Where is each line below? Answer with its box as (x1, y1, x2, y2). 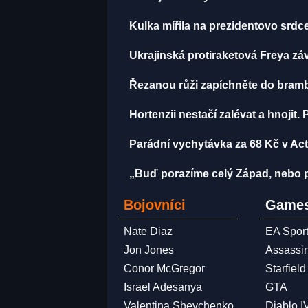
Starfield (265, 263, 307, 274)
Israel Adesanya (124, 281, 202, 293)
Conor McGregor (124, 263, 205, 274)
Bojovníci (124, 197, 186, 212)
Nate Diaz (124, 225, 173, 237)
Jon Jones (124, 244, 174, 256)
